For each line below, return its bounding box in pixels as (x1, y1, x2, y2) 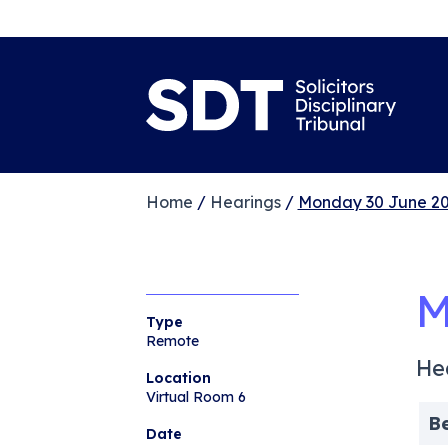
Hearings (209, 191, 281, 212)
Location (145, 368, 211, 387)
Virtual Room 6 (145, 387, 246, 406)
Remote (145, 331, 199, 350)
